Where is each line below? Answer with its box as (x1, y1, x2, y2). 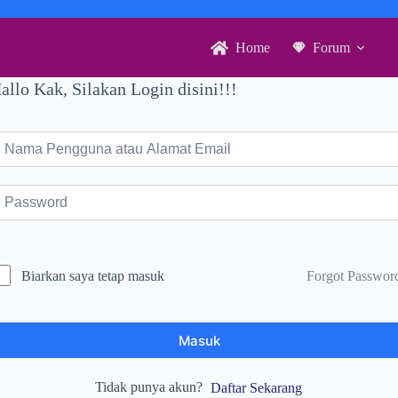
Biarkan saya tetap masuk (21, 268, 164, 283)
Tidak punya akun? (95, 379, 210, 394)
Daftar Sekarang (211, 380, 302, 396)
